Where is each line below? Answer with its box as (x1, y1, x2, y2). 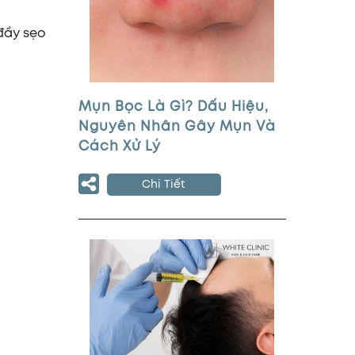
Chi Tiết (142, 180, 185, 189)
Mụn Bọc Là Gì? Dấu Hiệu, (78, 101, 269, 113)
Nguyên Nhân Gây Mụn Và (78, 121, 276, 133)
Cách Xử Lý (78, 141, 161, 153)
